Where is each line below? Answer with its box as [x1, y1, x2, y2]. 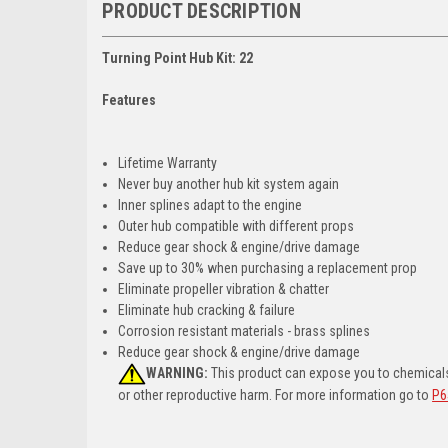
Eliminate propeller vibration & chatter [118, 280, 330, 297]
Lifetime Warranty [118, 154, 218, 171]
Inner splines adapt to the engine [118, 196, 303, 213]
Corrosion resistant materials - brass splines [118, 322, 371, 339]
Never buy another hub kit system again [118, 175, 340, 192]
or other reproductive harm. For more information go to [118, 387, 433, 404]
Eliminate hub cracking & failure [118, 301, 296, 318]
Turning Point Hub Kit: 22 [102, 49, 253, 66]
